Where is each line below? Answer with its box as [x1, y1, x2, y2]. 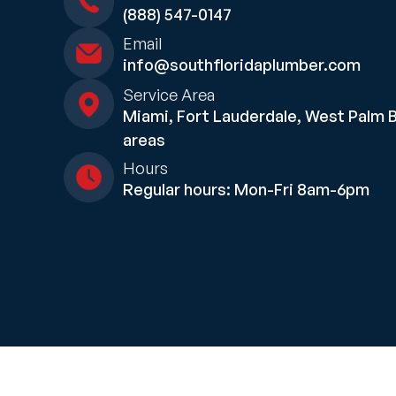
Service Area [123, 84, 216, 104]
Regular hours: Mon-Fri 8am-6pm [123, 179, 370, 199]
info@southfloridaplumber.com [123, 55, 362, 75]
